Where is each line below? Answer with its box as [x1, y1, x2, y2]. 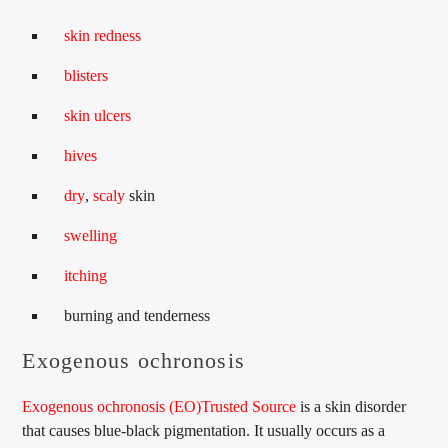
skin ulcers [64, 106, 132, 124]
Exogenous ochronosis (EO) [22, 397, 202, 415]
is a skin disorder [296, 397, 407, 415]
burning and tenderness [64, 306, 211, 324]
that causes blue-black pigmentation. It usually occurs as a [22, 421, 386, 439]
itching [64, 266, 108, 284]
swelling [64, 226, 118, 244]
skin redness [64, 26, 142, 44]
